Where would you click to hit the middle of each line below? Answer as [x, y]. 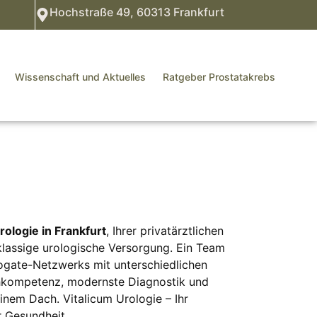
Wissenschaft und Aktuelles [80, 76]
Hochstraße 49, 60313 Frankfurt [137, 12]
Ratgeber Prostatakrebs [219, 76]
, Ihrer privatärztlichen [165, 230]
